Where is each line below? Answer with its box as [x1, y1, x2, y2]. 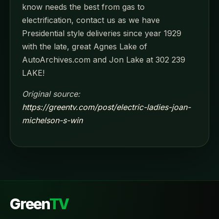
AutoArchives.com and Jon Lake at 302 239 [22, 55, 185, 65]
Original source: [22, 89, 80, 99]
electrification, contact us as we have [22, 15, 160, 25]
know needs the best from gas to [22, 2, 145, 12]
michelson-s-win [22, 115, 83, 125]
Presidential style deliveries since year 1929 [22, 28, 181, 38]
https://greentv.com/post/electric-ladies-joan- [22, 102, 191, 112]
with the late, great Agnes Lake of [22, 42, 147, 51]
